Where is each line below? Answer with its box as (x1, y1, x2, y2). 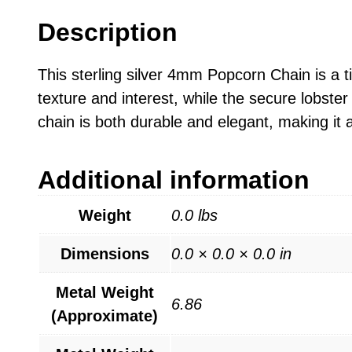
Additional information (38, 165, 310, 194)
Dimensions (60, 244, 149, 262)
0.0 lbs (171, 206, 218, 224)
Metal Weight (55, 283, 154, 301)
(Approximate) (51, 306, 158, 324)
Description (38, 17, 178, 46)
